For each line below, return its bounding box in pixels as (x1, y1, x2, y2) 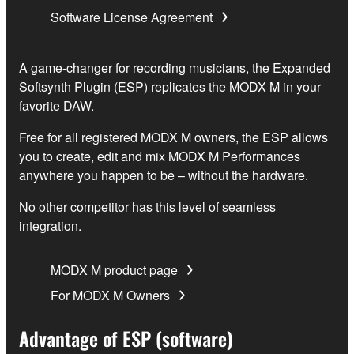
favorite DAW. (19, 96, 94, 115)
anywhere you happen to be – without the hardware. (19, 166, 308, 185)
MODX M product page (51, 261, 178, 280)
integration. (19, 217, 81, 235)
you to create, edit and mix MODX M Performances (19, 147, 300, 166)
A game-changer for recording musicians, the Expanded (19, 58, 330, 77)
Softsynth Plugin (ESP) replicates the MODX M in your (19, 77, 321, 96)
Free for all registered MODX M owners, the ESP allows (19, 128, 328, 147)
